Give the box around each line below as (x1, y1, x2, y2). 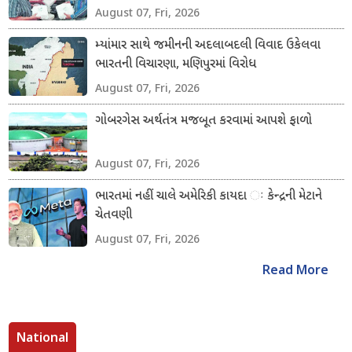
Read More (262, 262, 328, 280)
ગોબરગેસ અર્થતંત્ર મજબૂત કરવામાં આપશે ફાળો (94, 112, 312, 130)
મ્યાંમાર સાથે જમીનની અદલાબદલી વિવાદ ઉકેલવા (94, 37, 321, 54)
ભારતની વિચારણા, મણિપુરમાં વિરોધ (94, 56, 256, 73)
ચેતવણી (94, 207, 132, 224)
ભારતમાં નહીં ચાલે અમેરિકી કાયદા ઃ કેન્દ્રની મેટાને (94, 188, 322, 205)
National (16, 328, 68, 346)
